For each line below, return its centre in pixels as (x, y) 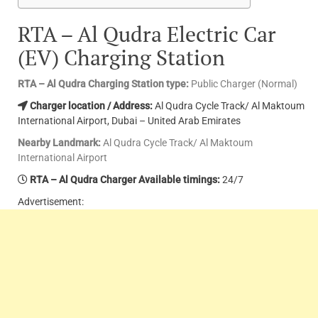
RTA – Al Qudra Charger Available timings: (125, 180)
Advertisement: (51, 202)
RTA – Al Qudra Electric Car (147, 34)
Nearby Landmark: (59, 143)
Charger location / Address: (91, 106)
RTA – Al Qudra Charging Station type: (103, 84)
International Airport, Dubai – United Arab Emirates (129, 121)
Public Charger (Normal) (243, 84)
